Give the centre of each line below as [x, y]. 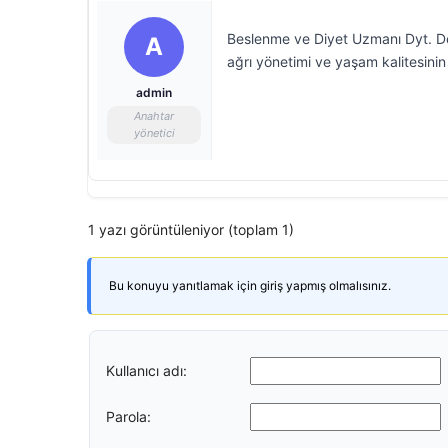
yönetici [154, 133]
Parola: [128, 416]
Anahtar [154, 116]
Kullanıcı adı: [146, 370]
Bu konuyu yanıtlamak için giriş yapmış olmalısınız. [250, 285]
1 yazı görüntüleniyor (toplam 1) [191, 229]
